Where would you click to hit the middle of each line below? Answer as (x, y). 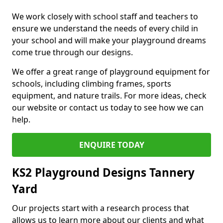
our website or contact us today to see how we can (108, 108)
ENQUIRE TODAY (111, 145)
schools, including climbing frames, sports (92, 84)
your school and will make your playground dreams (109, 40)
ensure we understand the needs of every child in (105, 28)
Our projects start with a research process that (101, 208)
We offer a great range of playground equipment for (111, 72)
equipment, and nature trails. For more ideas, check (109, 96)
